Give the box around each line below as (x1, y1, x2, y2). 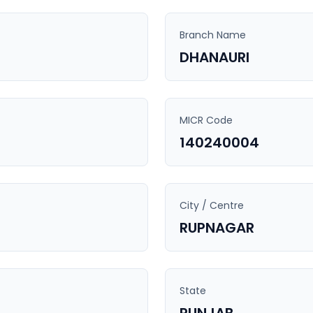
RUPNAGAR (180, 218, 254, 238)
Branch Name (180, 28, 246, 42)
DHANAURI (180, 48, 249, 67)
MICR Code (180, 113, 233, 127)
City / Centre (180, 198, 244, 212)
